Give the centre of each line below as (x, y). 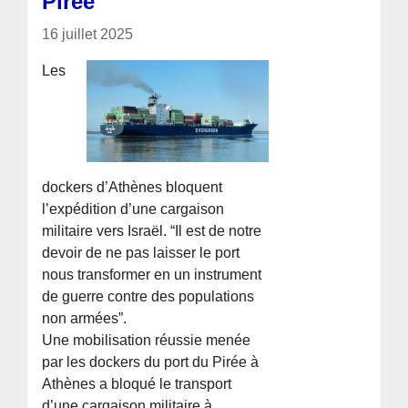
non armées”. (85, 318)
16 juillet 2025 (88, 34)
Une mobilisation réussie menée (147, 340)
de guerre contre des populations (148, 296)
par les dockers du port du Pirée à (151, 362)
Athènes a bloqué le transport (137, 383)
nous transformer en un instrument (152, 274)
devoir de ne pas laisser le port (141, 252)
